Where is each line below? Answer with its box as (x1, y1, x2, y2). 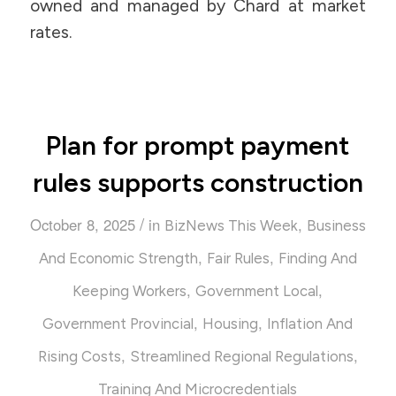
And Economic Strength (38, 249, 198, 268)
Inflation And (267, 315, 354, 333)
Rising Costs (37, 347, 121, 366)
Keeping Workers (72, 282, 187, 301)
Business (306, 217, 366, 235)
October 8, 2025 (29, 214, 135, 236)
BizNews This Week (164, 217, 298, 235)
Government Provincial (42, 315, 194, 333)
